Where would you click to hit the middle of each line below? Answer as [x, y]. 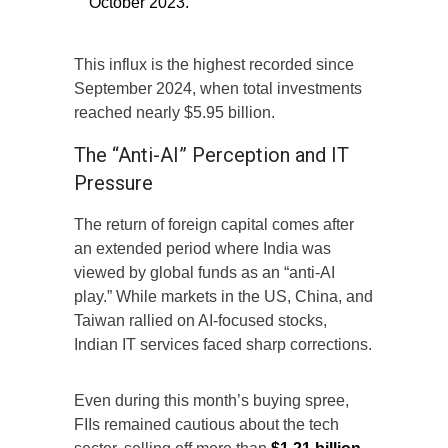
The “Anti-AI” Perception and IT [211, 155]
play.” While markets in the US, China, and [223, 297]
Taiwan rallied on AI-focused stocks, [200, 321]
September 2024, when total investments [218, 89]
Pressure [113, 183]
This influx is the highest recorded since [214, 65]
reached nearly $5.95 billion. [174, 113]
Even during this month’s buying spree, [211, 401]
